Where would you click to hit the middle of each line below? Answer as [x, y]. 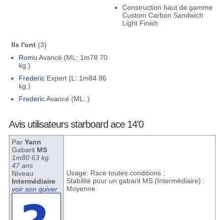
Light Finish [140, 23]
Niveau [22, 173]
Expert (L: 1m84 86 [75, 78]
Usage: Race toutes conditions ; [115, 173]
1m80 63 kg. [31, 158]
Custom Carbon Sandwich [163, 15]
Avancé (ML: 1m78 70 [72, 57]
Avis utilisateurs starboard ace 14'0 [76, 124]
